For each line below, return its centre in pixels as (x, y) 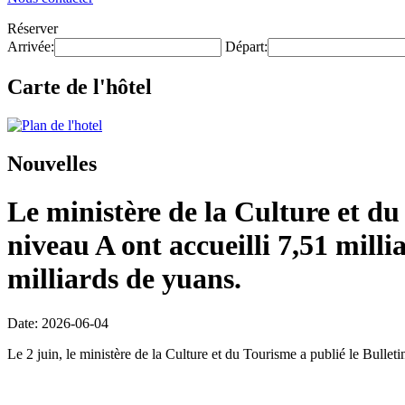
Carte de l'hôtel (80, 86)
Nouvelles (52, 163)
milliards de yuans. (124, 279)
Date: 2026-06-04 (58, 323)
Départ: (246, 47)
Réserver (33, 28)
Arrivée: (31, 47)
